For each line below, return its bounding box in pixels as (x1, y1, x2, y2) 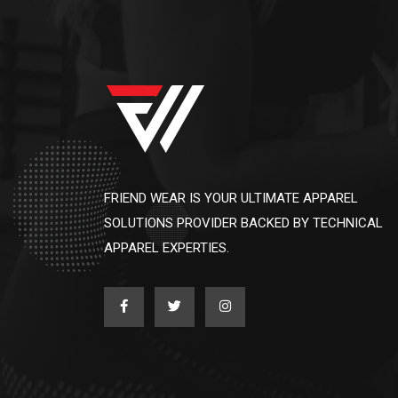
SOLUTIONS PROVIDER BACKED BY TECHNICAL (104, 215, 383, 231)
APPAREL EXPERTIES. (104, 240, 229, 256)
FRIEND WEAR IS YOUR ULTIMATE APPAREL (104, 190, 358, 206)
